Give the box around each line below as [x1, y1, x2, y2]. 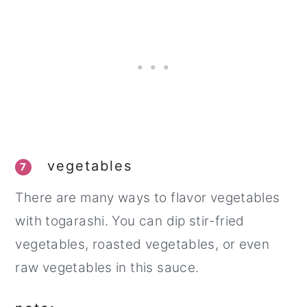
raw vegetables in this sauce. [15, 259, 199, 275]
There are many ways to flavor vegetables [15, 189, 280, 206]
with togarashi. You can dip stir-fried [15, 212, 245, 229]
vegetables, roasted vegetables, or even [15, 236, 270, 252]
